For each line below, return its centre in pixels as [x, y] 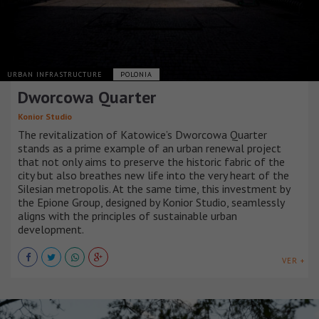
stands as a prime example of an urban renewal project [150, 148]
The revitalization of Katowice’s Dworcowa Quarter [142, 134]
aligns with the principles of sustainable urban [127, 215]
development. [51, 229]
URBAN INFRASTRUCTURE [56, 74]
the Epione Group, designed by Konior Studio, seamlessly [151, 202]
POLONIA [136, 74]
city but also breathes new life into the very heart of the [153, 175]
